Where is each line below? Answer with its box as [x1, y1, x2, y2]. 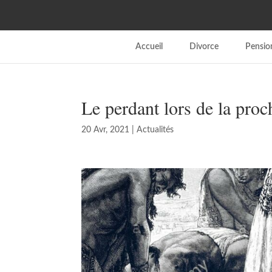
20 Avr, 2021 [81, 126, 130, 134]
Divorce [189, 42, 219, 51]
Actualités [137, 126, 174, 134]
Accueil [135, 42, 163, 51]
